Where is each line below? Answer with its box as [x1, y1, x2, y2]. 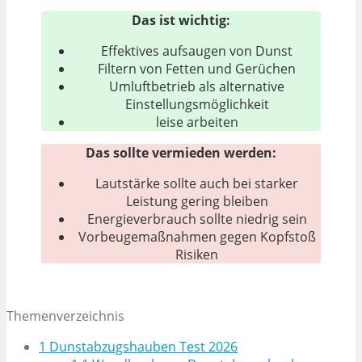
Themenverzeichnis [6, 306, 124, 325]
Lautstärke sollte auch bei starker [95, 174, 299, 192]
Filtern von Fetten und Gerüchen [98, 59, 297, 78]
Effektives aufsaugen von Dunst [101, 41, 293, 60]
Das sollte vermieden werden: [85, 143, 276, 162]
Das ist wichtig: [131, 11, 230, 29]
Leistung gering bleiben [125, 192, 268, 210]
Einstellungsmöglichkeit [124, 95, 269, 113]
